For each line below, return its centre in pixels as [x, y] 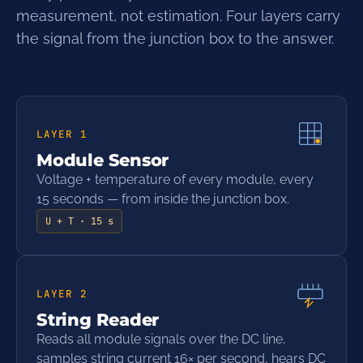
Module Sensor [103, 160]
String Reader [98, 320]
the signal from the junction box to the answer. [175, 38]
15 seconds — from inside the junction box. [163, 199]
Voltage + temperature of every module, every [175, 179]
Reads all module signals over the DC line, [161, 339]
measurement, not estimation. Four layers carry [178, 16]
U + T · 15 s [79, 221]
